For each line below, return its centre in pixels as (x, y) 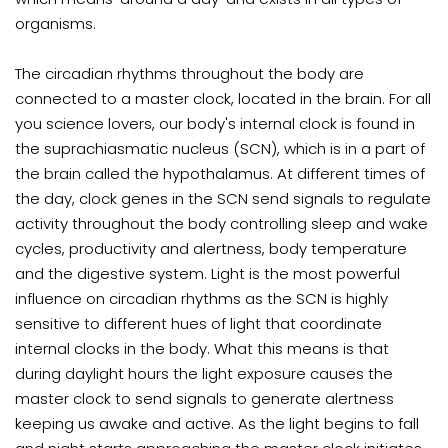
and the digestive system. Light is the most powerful (207, 274)
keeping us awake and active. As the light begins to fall (217, 424)
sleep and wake (367, 224)
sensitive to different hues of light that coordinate (198, 324)
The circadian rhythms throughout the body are (189, 74)
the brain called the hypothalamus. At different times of (220, 174)
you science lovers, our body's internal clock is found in (215, 124)
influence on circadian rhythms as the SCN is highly (201, 299)
